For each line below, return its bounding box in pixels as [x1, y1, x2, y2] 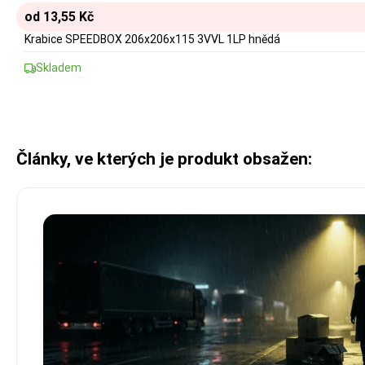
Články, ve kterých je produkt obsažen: [16, 149, 312, 169]
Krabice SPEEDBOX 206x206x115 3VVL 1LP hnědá [24, 33, 280, 46]
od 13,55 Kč [24, 9, 94, 25]
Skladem [36, 61, 81, 75]
